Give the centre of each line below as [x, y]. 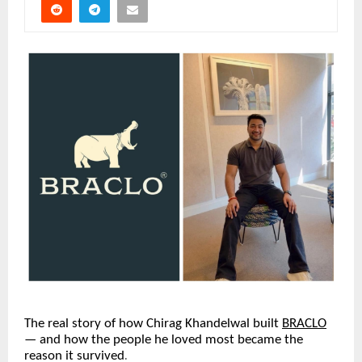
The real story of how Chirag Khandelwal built [152, 324]
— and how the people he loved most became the [164, 340]
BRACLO [304, 324]
